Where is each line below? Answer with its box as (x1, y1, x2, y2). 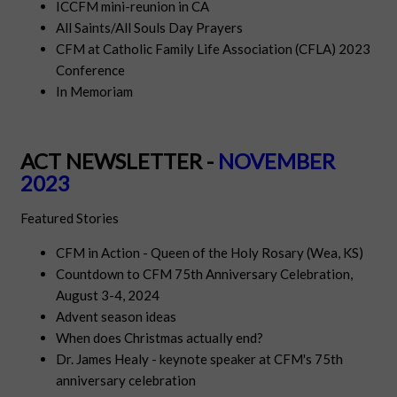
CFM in (56, 245, 102, 261)
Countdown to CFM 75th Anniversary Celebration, (56, 266, 354, 283)
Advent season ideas (56, 308, 177, 325)
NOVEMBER (218, 148, 336, 175)
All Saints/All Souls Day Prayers (56, 19, 244, 36)
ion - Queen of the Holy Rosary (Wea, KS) (121, 245, 364, 261)
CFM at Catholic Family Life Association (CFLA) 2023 (56, 41, 371, 58)
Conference (56, 62, 126, 79)
